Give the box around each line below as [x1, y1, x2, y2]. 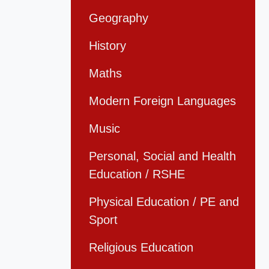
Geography [89, 11, 148, 25]
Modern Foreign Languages [89, 94, 236, 108]
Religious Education [89, 241, 193, 255]
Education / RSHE [89, 168, 185, 181]
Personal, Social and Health [89, 150, 236, 163]
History [89, 39, 126, 53]
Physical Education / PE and [89, 195, 239, 209]
